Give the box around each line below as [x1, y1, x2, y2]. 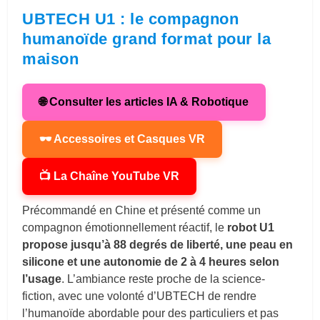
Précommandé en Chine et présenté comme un [22, 204, 261, 216]
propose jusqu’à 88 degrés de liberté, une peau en [22, 238, 294, 251]
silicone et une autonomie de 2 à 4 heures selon [22, 255, 280, 268]
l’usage [22, 272, 62, 285]
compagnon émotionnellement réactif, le [22, 221, 228, 234]
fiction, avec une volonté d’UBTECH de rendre [22, 289, 257, 302]
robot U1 [227, 221, 275, 234]
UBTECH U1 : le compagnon [22, 9, 239, 28]
